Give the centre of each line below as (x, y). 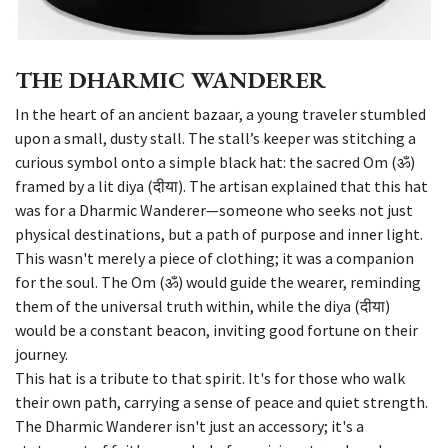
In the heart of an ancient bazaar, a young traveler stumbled (220, 114)
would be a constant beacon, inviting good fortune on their (216, 330)
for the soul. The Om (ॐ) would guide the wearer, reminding (218, 282)
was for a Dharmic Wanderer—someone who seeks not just (214, 210)
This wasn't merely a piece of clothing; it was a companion (214, 258)
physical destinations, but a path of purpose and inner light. (219, 234)
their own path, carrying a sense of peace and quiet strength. (221, 402)
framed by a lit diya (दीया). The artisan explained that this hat (221, 186)
